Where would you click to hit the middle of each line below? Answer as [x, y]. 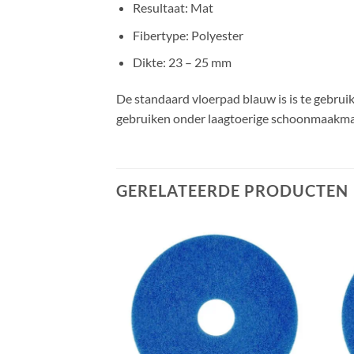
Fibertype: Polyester [188, 35]
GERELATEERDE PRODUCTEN [232, 190]
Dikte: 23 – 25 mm [182, 62]
